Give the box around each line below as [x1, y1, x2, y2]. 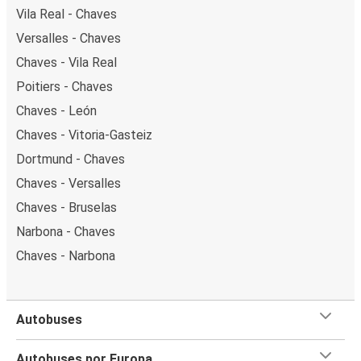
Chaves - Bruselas [16, 199, 117, 215]
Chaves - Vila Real [16, 54, 117, 70]
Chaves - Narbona [16, 247, 115, 263]
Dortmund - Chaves [16, 151, 125, 167]
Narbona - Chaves [16, 223, 115, 239]
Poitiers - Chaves [16, 78, 113, 94]
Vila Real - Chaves [16, 6, 117, 22]
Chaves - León [16, 102, 97, 118]
